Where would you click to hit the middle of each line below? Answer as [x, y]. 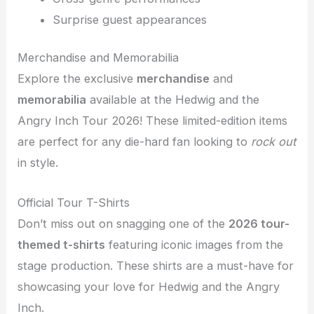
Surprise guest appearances [129, 19]
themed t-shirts [62, 244]
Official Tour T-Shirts [74, 202]
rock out [274, 142]
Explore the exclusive [77, 79]
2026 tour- [259, 223]
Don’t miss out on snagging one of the [123, 223]
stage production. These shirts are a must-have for [156, 265]
